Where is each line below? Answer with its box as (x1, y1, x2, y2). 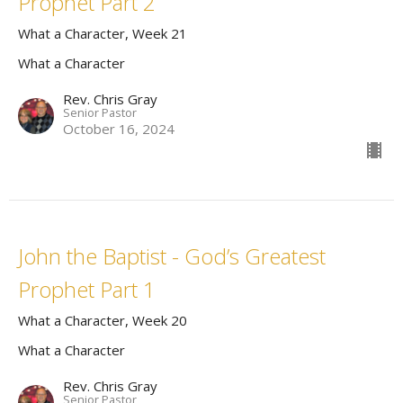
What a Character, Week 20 (18, 311, 187, 330)
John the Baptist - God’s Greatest (18, 241, 326, 272)
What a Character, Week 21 (18, 24, 187, 43)
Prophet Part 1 (18, 274, 156, 305)
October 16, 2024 (63, 120, 175, 139)
